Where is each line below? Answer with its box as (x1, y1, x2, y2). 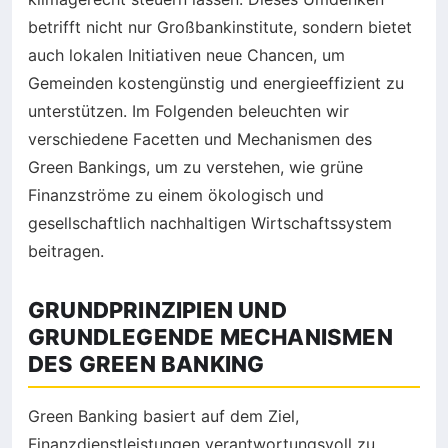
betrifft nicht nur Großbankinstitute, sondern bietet (28, 17, 412, 38)
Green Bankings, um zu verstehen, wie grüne (28, 157, 363, 178)
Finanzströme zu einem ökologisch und (28, 185, 324, 206)
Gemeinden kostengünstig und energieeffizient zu (28, 73, 404, 94)
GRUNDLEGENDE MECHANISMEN (28, 324, 393, 351)
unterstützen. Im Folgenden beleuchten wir (28, 101, 349, 122)
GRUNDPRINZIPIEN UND (28, 297, 287, 324)
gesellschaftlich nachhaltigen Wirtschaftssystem (28, 213, 392, 234)
